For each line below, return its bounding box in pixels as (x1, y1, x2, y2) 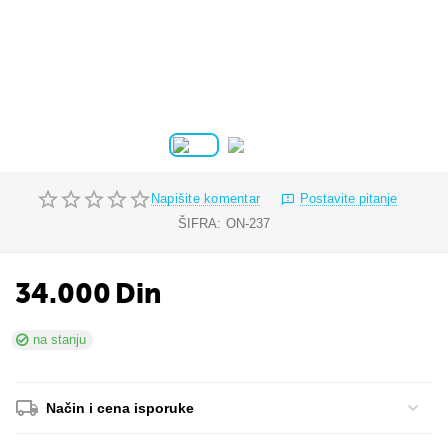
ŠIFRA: (177, 216, 221, 231)
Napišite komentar (150, 191, 261, 206)
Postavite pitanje (300, 191, 398, 206)
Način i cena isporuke (46, 400, 195, 416)
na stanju (33, 332, 87, 347)
